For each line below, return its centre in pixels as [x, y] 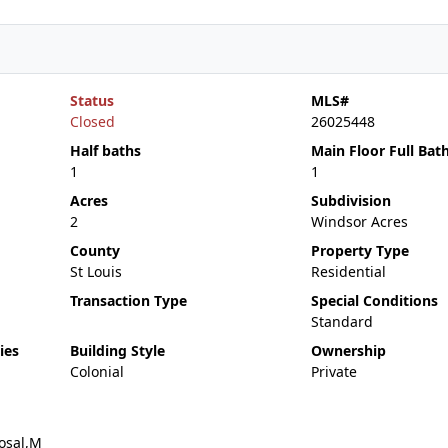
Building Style [117, 350]
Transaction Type [128, 300]
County [94, 250]
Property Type [359, 250]
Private [333, 371]
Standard [341, 321]
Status [91, 100]
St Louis [95, 271]
